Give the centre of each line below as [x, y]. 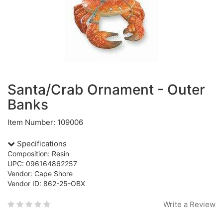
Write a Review [189, 204]
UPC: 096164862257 [42, 164]
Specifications [41, 144]
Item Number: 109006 [45, 122]
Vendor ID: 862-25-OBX [46, 183]
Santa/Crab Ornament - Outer [106, 90]
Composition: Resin [38, 154]
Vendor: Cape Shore [40, 173]
